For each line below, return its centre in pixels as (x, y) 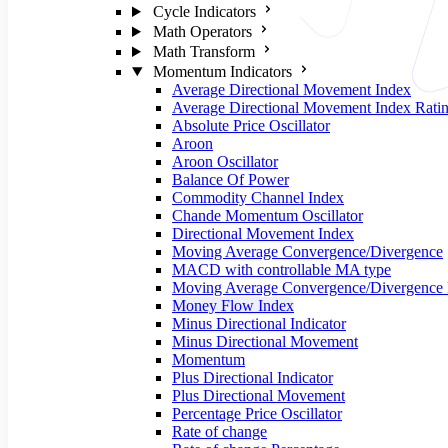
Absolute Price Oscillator (251, 125)
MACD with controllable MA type (281, 269)
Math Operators (202, 31)
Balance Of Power (230, 179)
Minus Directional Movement (265, 341)
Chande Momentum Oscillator (267, 215)
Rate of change (219, 431)
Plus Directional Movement (258, 395)
